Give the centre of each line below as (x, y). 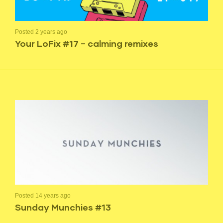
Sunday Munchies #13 (63, 207)
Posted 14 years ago (43, 196)
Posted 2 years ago (41, 32)
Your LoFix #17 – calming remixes (87, 43)
